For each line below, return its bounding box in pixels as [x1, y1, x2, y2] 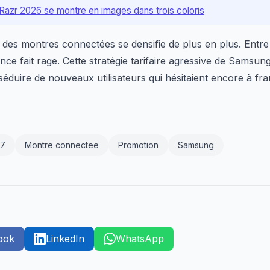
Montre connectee [25, 140, 99, 150]
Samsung [178, 140, 214, 150]
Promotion [118, 140, 159, 150]
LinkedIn [46, 233, 84, 245]
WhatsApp [116, 233, 164, 245]
